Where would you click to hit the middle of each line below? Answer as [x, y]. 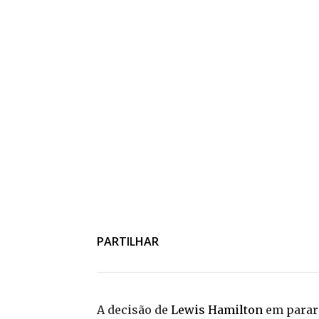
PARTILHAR [128, 241]
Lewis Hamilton [217, 310]
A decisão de [134, 310]
